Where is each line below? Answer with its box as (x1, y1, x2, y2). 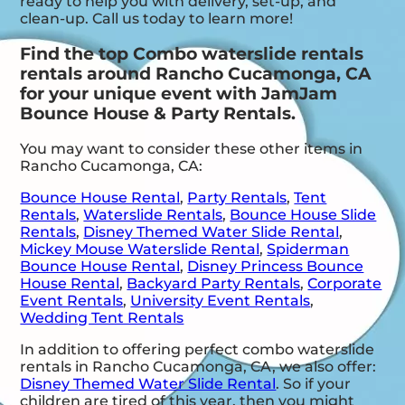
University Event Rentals (130, 292, 311, 310)
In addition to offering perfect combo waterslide (20, 341, 375, 359)
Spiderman (267, 240, 350, 259)
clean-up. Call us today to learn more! (20, 10, 294, 28)
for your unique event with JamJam (20, 82, 338, 104)
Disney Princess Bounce (187, 258, 364, 276)
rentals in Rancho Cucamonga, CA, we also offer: (20, 358, 377, 376)
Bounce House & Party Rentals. (20, 102, 297, 124)
